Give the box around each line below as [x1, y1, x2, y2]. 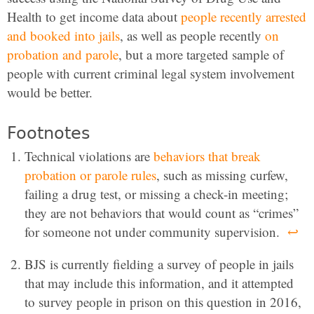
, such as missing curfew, [156, 166, 288, 184]
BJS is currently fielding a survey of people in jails [25, 255, 294, 273]
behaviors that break [153, 147, 261, 165]
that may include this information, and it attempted [25, 274, 294, 292]
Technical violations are [25, 147, 153, 165]
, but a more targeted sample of [118, 46, 284, 63]
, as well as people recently [120, 27, 265, 44]
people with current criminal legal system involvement [7, 64, 294, 82]
